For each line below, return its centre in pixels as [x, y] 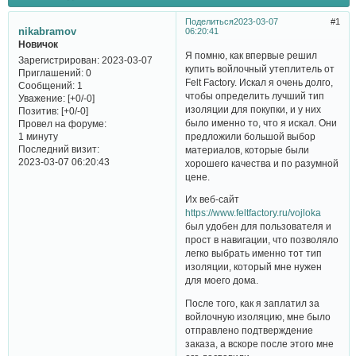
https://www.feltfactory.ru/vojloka [253, 213]
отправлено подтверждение [250, 331]
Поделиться [209, 21]
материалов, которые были [248, 149]
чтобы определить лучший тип [255, 95]
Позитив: [38, 111]
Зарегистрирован [57, 60]
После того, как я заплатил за [253, 304]
